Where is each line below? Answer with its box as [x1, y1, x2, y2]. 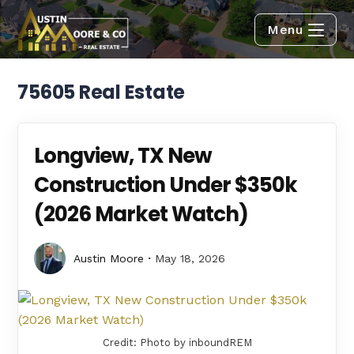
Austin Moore [73, 252, 145, 265]
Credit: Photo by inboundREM [102, 336, 252, 348]
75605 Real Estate [17, 79, 186, 105]
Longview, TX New [34, 141, 213, 170]
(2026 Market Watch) [34, 200, 249, 228]
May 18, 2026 [155, 252, 226, 265]
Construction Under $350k [34, 171, 298, 199]
